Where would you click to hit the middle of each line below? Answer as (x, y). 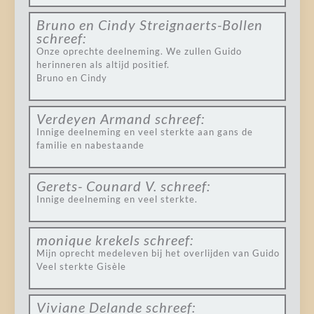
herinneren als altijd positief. (103, 64)
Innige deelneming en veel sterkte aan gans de (144, 132)
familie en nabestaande (90, 145)
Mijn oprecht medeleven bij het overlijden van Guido (158, 253)
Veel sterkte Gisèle (81, 266)
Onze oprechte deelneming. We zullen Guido (139, 51)
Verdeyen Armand (94, 118)
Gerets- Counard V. (96, 186)
